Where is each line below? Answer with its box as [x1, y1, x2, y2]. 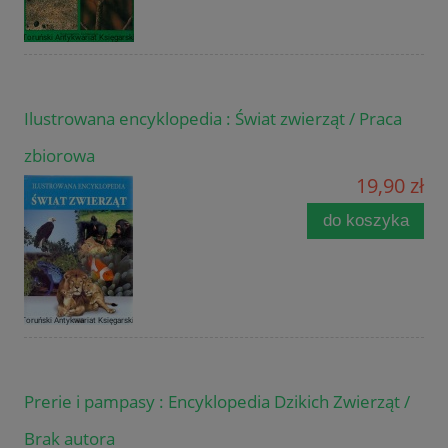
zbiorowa [24, 144, 95, 168]
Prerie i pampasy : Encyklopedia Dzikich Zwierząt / [24, 390, 410, 414]
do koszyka [322, 211, 409, 231]
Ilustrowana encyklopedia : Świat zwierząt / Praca [24, 107, 402, 131]
